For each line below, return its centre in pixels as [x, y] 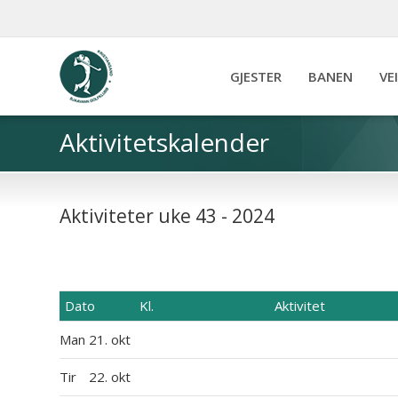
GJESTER [255, 76]
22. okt [112, 377]
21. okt [112, 339]
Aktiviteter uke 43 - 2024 [167, 216]
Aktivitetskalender [165, 142]
